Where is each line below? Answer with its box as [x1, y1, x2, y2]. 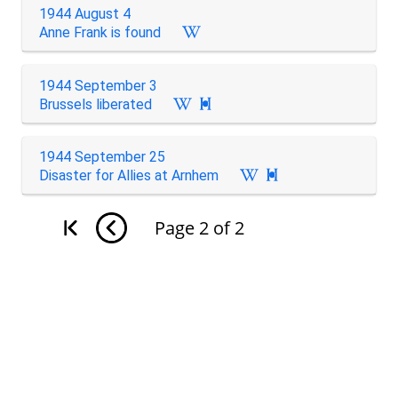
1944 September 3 [38, 76, 157, 94]
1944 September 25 [38, 148, 165, 165]
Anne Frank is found [38, 24, 161, 41]
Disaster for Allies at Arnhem [38, 167, 219, 184]
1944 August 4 [38, 5, 131, 22]
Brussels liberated [38, 95, 152, 113]
